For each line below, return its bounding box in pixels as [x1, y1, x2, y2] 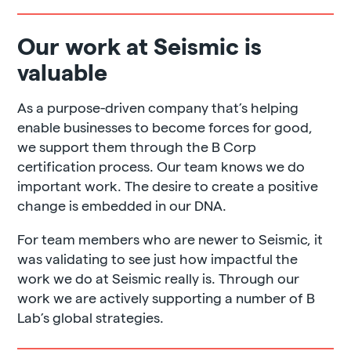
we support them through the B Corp [17, 137, 257, 154]
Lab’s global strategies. [17, 308, 165, 325]
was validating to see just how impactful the [17, 249, 299, 266]
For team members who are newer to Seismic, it [17, 230, 324, 247]
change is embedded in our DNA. [17, 196, 227, 213]
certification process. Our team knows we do [17, 157, 306, 174]
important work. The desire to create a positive [17, 176, 319, 194]
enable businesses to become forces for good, [17, 118, 313, 135]
